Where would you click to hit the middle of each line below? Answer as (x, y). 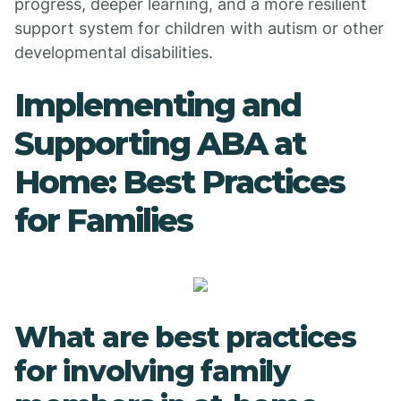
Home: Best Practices (179, 182)
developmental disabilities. (114, 52)
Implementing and (158, 105)
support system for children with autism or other (199, 28)
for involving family (152, 371)
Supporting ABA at (160, 143)
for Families (103, 220)
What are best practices (185, 337)
